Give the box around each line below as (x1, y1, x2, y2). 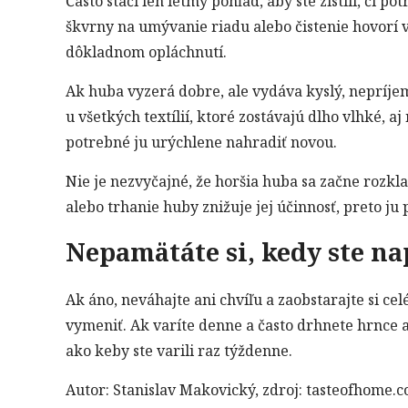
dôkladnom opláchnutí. (66, 42, 227, 62)
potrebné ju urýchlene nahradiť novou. (66, 132, 337, 152)
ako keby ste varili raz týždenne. (66, 341, 292, 361)
